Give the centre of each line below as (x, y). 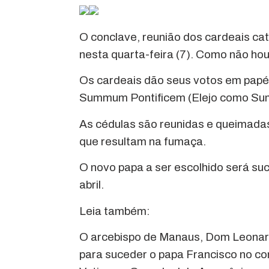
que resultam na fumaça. (143, 141)
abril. (92, 185)
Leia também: (115, 211)
